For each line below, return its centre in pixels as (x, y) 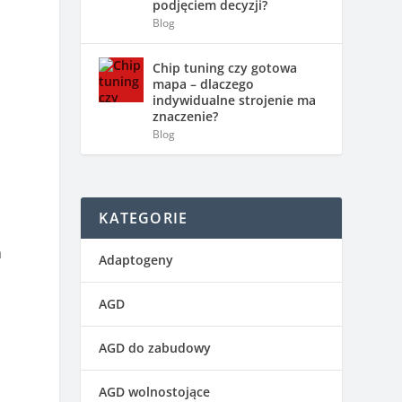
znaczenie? (186, 116)
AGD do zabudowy (155, 347)
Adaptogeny (136, 259)
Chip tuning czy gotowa (225, 67)
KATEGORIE (144, 218)
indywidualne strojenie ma (235, 100)
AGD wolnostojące (155, 391)
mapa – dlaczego (204, 83)
